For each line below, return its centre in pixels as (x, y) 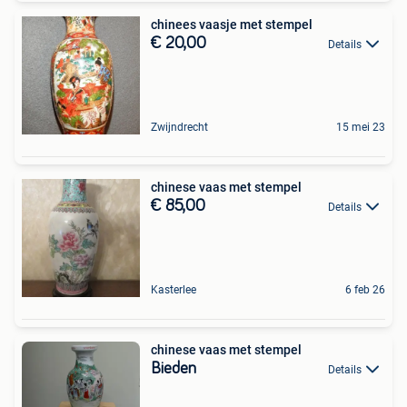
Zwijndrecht (179, 127)
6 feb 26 (365, 289)
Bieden (174, 368)
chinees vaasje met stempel (232, 24)
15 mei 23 (361, 127)
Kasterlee (174, 289)
